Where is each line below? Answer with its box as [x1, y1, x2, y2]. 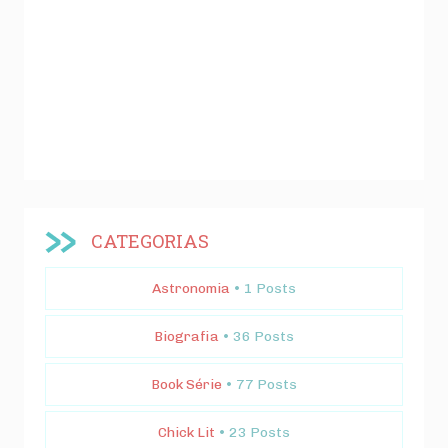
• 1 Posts [233, 280, 296, 298]
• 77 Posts [225, 376, 297, 394]
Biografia [154, 328, 219, 346]
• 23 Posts [218, 424, 290, 442]
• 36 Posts [222, 328, 294, 346]
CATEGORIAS [90, 228, 209, 253]
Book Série [151, 376, 222, 394]
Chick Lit [158, 424, 215, 442]
